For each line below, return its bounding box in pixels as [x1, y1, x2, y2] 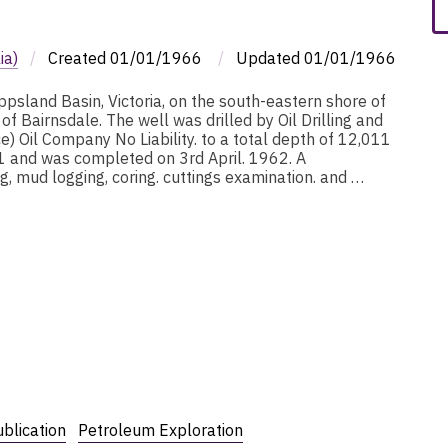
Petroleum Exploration [78, 419, 243, 440]
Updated [236, 47, 300, 68]
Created [48, 47, 106, 68]
